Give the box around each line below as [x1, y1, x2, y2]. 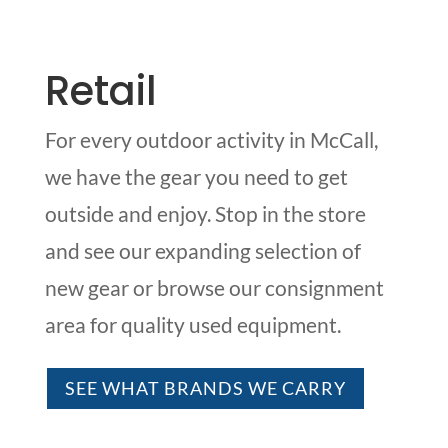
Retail [44, 62, 157, 119]
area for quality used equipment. [44, 311, 341, 337]
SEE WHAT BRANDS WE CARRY [64, 377, 346, 400]
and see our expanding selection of [44, 237, 361, 263]
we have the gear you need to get [44, 163, 348, 189]
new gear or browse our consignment [44, 274, 384, 300]
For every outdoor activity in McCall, [44, 126, 378, 152]
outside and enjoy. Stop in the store [44, 200, 366, 226]
